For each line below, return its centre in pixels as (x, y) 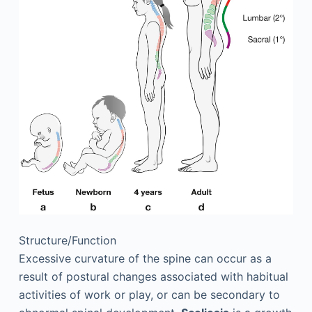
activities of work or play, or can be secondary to (149, 295)
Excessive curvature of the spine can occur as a (145, 259)
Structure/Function (67, 241)
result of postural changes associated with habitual (153, 277)
